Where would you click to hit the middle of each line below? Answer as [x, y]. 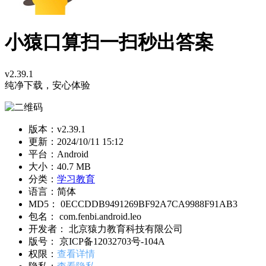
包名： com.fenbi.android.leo [85, 216]
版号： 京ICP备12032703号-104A [97, 241]
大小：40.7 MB [60, 166]
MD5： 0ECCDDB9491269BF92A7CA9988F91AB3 [133, 204]
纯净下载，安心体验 [47, 85]
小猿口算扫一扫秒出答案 [109, 42]
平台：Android [58, 154]
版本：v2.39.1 [57, 129]
